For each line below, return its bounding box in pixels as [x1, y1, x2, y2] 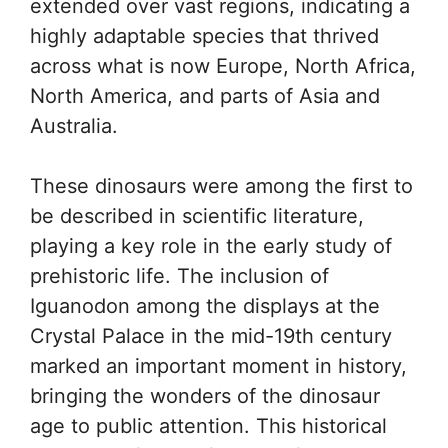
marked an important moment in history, [30, 354, 407, 379]
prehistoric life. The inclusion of [30, 264, 329, 289]
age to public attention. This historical [30, 414, 387, 439]
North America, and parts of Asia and [30, 84, 380, 109]
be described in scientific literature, [30, 204, 364, 229]
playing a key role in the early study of [30, 234, 392, 259]
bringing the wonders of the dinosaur [30, 384, 380, 409]
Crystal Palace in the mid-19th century [30, 324, 392, 349]
